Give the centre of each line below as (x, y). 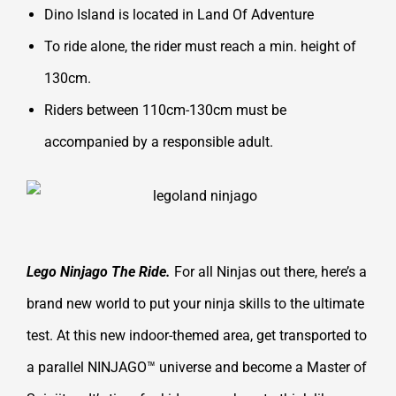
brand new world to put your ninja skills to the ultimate (195, 303)
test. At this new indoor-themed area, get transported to (197, 335)
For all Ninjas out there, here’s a (269, 271)
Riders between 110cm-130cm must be (165, 110)
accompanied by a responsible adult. (159, 141)
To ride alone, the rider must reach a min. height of (200, 46)
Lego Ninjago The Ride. (99, 271)
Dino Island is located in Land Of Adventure (179, 14)
